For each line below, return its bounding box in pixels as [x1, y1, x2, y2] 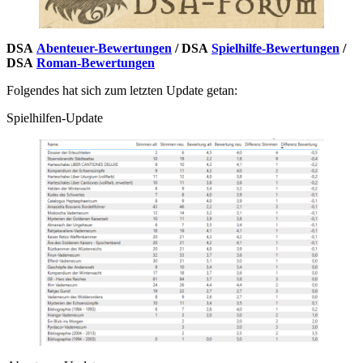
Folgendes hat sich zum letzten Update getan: [6, 83, 237, 98]
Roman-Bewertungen [36, 56, 155, 70]
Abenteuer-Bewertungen [36, 41, 172, 56]
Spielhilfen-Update [6, 111, 103, 126]
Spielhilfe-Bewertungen [211, 41, 340, 56]
